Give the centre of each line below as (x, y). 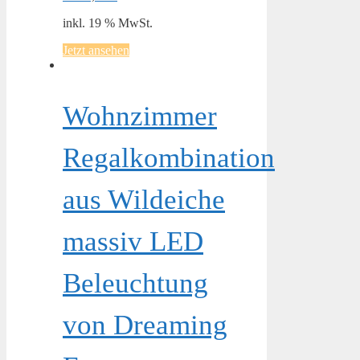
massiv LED (133, 241)
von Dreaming (145, 325)
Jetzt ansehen (96, 50)
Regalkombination (169, 157)
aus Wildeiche (144, 199)
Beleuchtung (135, 283)
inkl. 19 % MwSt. (108, 22)
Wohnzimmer (140, 116)
